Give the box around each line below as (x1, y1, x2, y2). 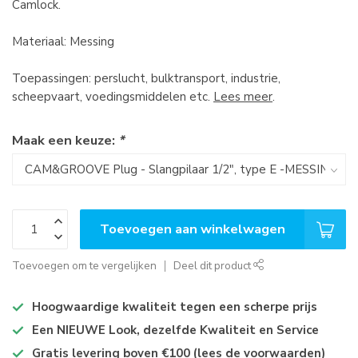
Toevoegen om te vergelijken (12, 258, 157, 273)
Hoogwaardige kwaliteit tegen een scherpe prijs (32, 299, 317, 315)
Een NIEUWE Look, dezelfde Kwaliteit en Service (32, 322, 319, 338)
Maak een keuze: (12, 131, 118, 149)
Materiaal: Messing (12, 34, 114, 50)
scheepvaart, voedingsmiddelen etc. (12, 89, 213, 105)
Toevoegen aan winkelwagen (99, 220, 285, 238)
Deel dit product (173, 258, 253, 273)
